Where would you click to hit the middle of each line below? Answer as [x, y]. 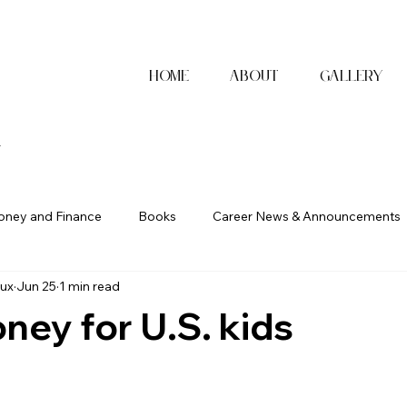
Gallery [352, 76]
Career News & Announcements [307, 216]
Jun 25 [36, 286]
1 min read [89, 286]
